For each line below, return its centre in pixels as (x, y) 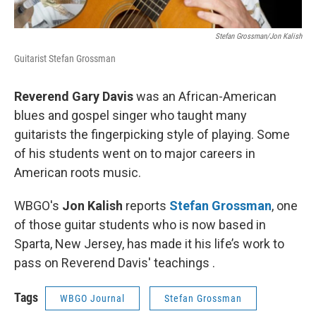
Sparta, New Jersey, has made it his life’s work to (149, 244)
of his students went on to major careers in (135, 154)
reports (146, 206)
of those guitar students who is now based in (140, 225)
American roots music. (78, 173)
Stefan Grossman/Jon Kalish (259, 37)
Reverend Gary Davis (74, 97)
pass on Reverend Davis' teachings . (115, 263)
